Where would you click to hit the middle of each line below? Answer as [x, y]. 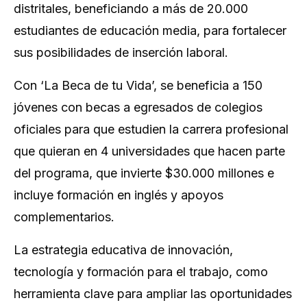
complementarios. [64, 217]
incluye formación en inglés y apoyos [119, 195]
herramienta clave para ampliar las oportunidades [153, 293]
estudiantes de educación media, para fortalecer [150, 30]
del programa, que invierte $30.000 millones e [144, 173]
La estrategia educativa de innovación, [123, 249]
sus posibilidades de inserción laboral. [121, 52]
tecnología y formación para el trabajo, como [141, 271]
